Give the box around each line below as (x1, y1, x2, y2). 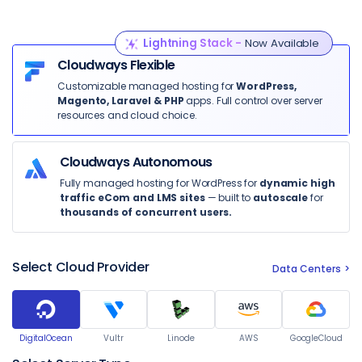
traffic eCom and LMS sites (59, 191, 205, 204)
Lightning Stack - (143, 36, 242, 51)
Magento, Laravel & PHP (57, 94, 184, 107)
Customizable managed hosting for (57, 79, 237, 93)
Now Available (241, 36, 319, 51)
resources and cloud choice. (57, 108, 197, 122)
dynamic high (259, 176, 335, 190)
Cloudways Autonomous (59, 153, 213, 171)
